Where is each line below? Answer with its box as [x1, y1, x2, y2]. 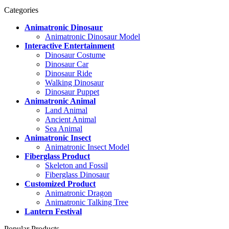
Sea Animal [45, 124, 82, 133]
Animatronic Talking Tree [45, 198, 128, 207]
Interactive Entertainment [25, 41, 114, 50]
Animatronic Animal [25, 97, 96, 105]
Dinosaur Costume [45, 51, 105, 59]
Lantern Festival [25, 207, 82, 216]
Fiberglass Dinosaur [45, 170, 109, 179]
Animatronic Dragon [45, 189, 112, 197]
